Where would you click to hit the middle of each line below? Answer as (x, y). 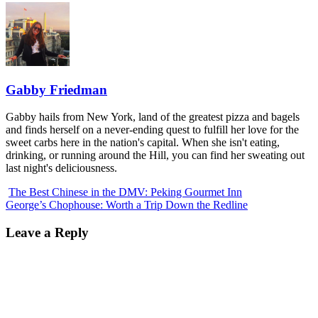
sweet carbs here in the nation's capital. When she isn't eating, (143, 143)
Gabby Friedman (56, 89)
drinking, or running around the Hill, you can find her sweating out (155, 155)
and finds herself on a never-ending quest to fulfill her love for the (152, 130)
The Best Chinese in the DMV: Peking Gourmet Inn (125, 192)
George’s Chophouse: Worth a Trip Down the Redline (127, 205)
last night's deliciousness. (61, 168)
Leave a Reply (47, 233)
